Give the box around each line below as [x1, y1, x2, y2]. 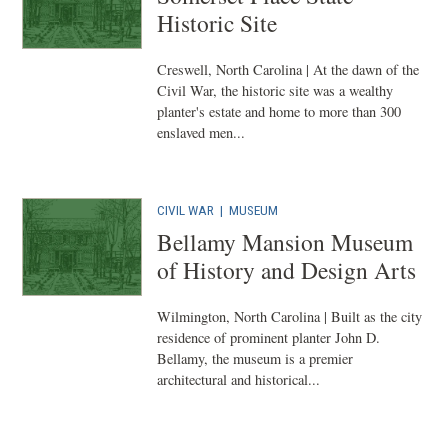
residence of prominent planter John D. [157, 328, 381, 347]
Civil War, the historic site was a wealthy [157, 81, 394, 100]
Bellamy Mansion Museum [157, 226, 414, 258]
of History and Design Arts [157, 254, 417, 286]
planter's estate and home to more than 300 [157, 102, 402, 121]
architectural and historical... [157, 370, 321, 389]
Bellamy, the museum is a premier [157, 349, 354, 368]
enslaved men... [157, 123, 246, 142]
